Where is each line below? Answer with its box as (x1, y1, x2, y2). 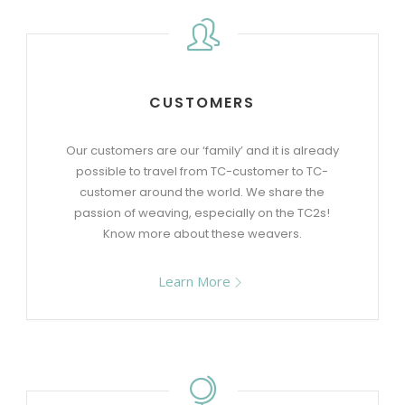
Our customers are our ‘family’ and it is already (65, 142, 339, 159)
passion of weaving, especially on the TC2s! (74, 204, 331, 221)
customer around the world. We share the (80, 184, 325, 201)
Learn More (158, 272, 231, 290)
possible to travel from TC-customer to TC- (76, 163, 329, 180)
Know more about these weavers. (102, 225, 302, 242)
